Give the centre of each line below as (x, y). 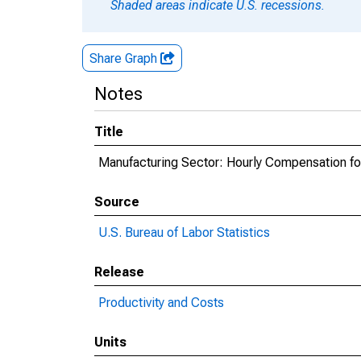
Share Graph (125, 58)
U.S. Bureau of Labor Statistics (184, 232)
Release (119, 272)
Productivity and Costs (161, 303)
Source (117, 202)
